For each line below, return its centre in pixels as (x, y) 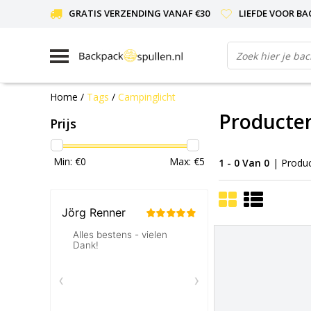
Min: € (67, 161)
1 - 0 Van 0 (244, 162)
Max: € (184, 161)
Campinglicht (147, 96)
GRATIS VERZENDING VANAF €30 (139, 13)
